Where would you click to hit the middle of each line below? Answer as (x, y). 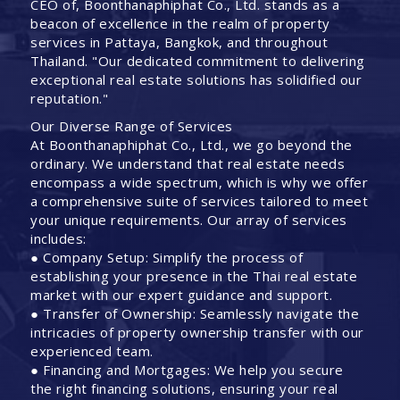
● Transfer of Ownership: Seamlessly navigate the (195, 314)
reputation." (70, 99)
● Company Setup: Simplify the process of (167, 258)
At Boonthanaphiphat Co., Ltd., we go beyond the (192, 145)
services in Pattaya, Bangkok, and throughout (179, 42)
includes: (58, 239)
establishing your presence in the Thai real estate (194, 276)
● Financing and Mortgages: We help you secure (187, 370)
